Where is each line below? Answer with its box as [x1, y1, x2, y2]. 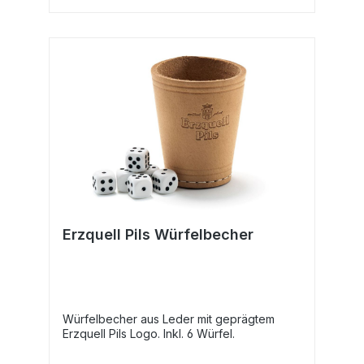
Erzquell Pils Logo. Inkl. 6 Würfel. [63, 326, 235, 340]
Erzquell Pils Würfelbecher [63, 225, 253, 243]
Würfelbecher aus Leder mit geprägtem [63, 311, 275, 326]
